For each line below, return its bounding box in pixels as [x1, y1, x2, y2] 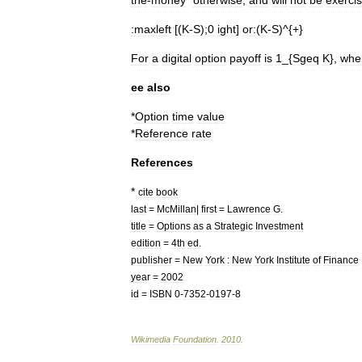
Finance [323, 255, 359, 265]
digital [162, 52, 192, 65]
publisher [131, 255, 172, 265]
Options [157, 221, 191, 231]
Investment [255, 221, 303, 231]
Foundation [173, 335, 217, 344]
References [131, 156, 193, 169]
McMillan [157, 204, 196, 214]
